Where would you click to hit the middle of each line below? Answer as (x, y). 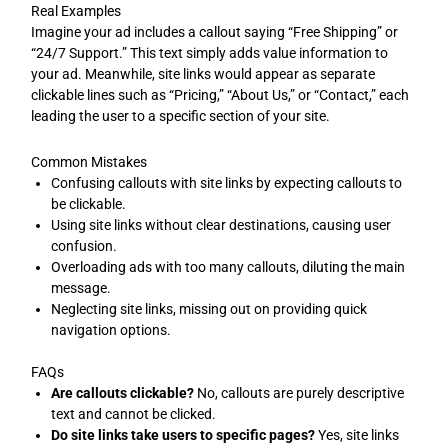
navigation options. (111, 329)
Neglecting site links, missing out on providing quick (209, 308)
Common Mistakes (89, 161)
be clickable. (89, 203)
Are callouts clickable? (123, 392)
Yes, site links (357, 434)
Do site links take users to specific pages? (183, 434)
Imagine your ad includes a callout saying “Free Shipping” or (215, 32)
